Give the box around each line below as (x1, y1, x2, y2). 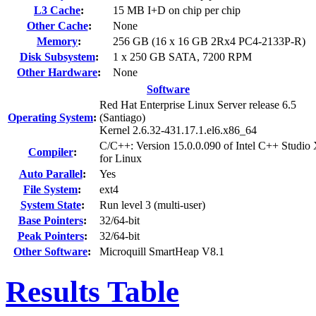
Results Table (6, 274, 179, 308)
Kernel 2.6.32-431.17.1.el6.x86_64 (99, 123, 257, 136)
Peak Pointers (17, 229, 84, 242)
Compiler (28, 145, 73, 158)
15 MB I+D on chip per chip (113, 4, 241, 16)
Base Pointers (18, 214, 83, 226)
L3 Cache (34, 4, 80, 16)
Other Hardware (17, 66, 97, 78)
